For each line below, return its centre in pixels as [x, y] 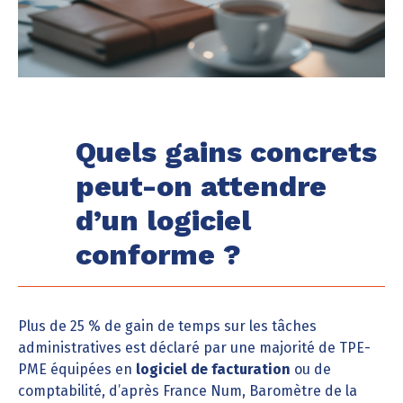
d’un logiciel [163, 220]
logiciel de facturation [213, 369]
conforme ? [158, 255]
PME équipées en [77, 369]
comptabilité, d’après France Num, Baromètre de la [188, 391]
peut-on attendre [201, 186]
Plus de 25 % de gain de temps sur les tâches [167, 326]
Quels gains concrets [226, 152]
